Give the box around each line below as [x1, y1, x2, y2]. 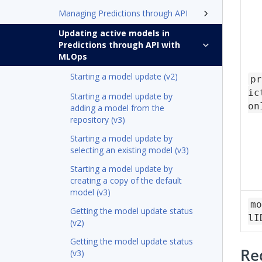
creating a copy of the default [70, 175, 182, 186]
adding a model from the [70, 102, 164, 113]
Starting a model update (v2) [70, 71, 178, 82]
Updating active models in [58, 27, 170, 39]
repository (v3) [70, 114, 125, 125]
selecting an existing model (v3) [70, 144, 189, 156]
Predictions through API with [58, 39, 180, 50]
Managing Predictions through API [58, 8, 188, 19]
